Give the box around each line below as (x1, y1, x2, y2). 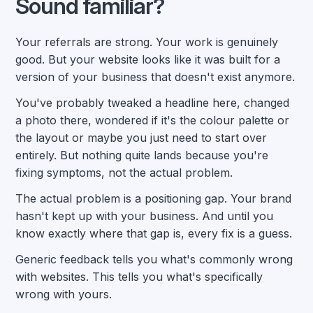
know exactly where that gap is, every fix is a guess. (15, 226, 293, 240)
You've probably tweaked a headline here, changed (15, 96, 290, 110)
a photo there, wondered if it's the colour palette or (15, 113, 290, 127)
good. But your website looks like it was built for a (15, 52, 281, 66)
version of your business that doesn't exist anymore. (15, 70, 296, 84)
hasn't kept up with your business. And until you (15, 209, 274, 223)
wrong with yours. (15, 287, 112, 301)
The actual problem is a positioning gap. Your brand (15, 191, 292, 205)
